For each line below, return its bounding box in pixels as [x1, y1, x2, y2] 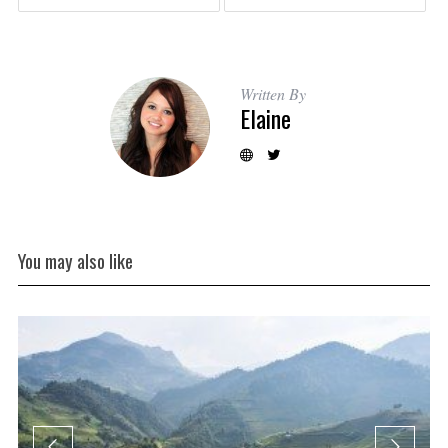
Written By [240, 82, 306, 104]
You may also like [17, 246, 133, 274]
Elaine [240, 99, 291, 136]
